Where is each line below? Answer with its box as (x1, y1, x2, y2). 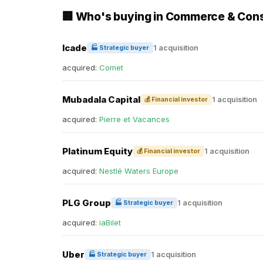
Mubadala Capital (62, 93, 140, 105)
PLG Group (62, 197, 111, 208)
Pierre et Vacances (99, 114, 170, 124)
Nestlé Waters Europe (99, 166, 178, 176)
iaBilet (99, 218, 121, 227)
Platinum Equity (62, 145, 133, 157)
